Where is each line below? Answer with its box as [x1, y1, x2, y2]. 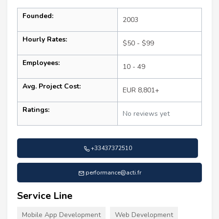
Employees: [22, 58, 60, 68]
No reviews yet [123, 109, 170, 119]
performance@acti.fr [85, 169, 141, 177]
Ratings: [22, 105, 49, 115]
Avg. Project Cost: [22, 82, 81, 91]
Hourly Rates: [22, 35, 67, 44]
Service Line [17, 189, 72, 203]
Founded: [22, 11, 53, 21]
